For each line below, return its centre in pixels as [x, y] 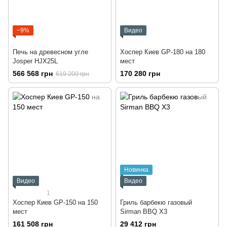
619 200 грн [72, 74]
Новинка [136, 170]
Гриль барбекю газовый [156, 203]
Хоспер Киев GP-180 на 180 [163, 52]
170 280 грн [140, 74]
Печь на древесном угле [50, 52]
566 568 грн [33, 74]
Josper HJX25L [35, 61]
